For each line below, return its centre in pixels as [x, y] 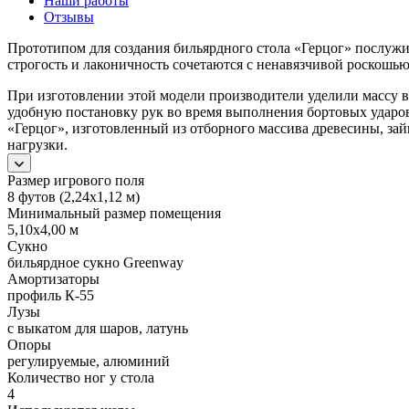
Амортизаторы [53, 278]
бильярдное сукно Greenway [95, 262]
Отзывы [69, 16]
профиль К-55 [51, 295]
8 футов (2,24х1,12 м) [73, 196]
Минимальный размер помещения [114, 213]
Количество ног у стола [81, 377]
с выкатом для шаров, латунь [98, 328]
